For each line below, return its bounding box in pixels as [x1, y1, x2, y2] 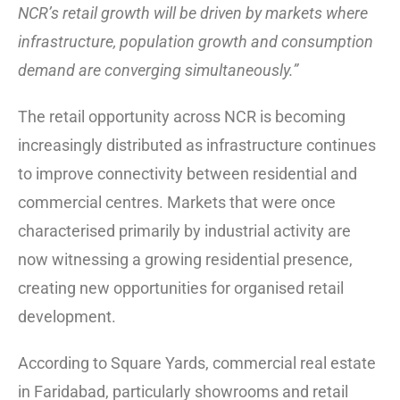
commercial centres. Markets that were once [18, 192, 336, 212]
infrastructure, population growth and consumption [18, 31, 373, 51]
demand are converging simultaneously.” [18, 60, 298, 79]
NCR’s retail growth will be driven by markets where [18, 3, 368, 22]
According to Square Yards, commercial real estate [18, 353, 376, 372]
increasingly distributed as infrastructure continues [18, 135, 376, 154]
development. [18, 306, 116, 326]
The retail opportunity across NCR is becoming [18, 106, 346, 126]
